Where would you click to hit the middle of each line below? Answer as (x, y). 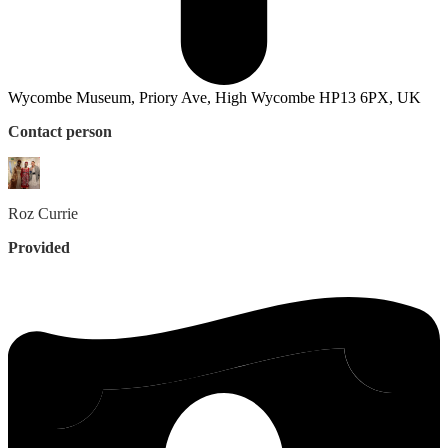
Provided (39, 248)
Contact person (60, 132)
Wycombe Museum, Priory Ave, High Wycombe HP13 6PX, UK (214, 98)
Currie (58, 214)
